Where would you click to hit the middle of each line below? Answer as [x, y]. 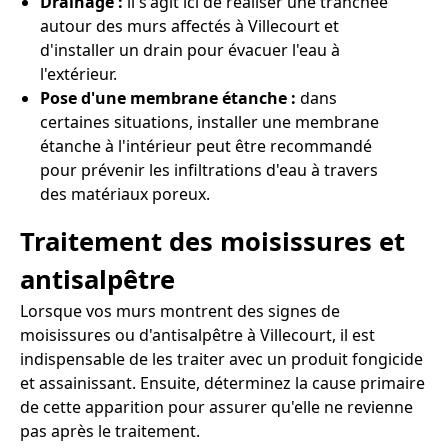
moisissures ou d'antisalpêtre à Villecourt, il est [197, 335]
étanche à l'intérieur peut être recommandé [206, 145]
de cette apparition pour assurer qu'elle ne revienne [216, 407]
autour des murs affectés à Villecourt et [189, 25]
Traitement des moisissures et [212, 242]
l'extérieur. [78, 73]
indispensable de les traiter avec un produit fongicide [221, 359]
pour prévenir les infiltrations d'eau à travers [209, 169]
